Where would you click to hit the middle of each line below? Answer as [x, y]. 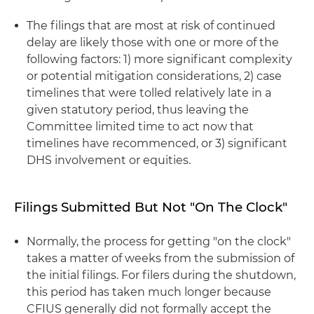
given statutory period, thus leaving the [138, 109]
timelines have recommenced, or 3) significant [157, 143]
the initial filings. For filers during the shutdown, [161, 275]
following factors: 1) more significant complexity [159, 59]
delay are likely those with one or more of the [153, 42]
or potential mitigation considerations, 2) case [154, 76]
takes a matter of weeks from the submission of [161, 258]
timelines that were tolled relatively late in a [149, 93]
